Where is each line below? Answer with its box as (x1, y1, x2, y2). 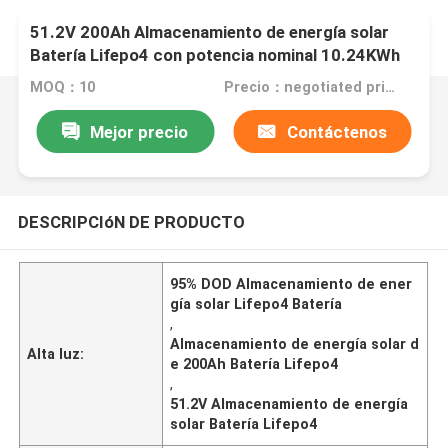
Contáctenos (286, 121, 387, 142)
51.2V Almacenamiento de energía (170, 395, 409, 412)
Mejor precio (90, 121, 189, 142)
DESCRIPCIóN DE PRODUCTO (17, 211, 245, 232)
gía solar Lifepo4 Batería (170, 295, 343, 312)
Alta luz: (27, 345, 85, 362)
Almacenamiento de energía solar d (170, 335, 420, 352)
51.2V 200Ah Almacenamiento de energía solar (30, 22, 390, 43)
